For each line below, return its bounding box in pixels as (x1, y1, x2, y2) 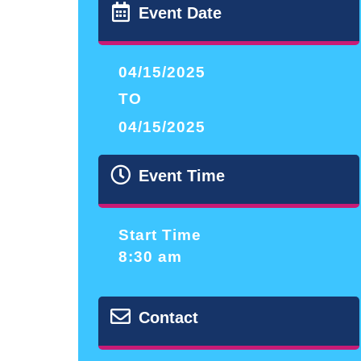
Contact (139, 309, 198, 327)
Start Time (118, 226, 201, 243)
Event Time (139, 167, 225, 185)
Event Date (139, 4, 222, 22)
